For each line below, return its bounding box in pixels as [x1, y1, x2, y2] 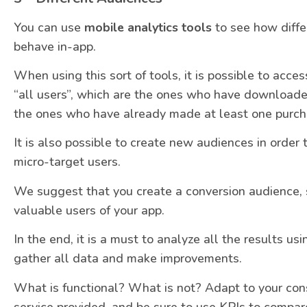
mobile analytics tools [84, 19, 212, 36]
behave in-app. [14, 38, 96, 55]
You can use [14, 19, 84, 36]
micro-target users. [14, 153, 121, 171]
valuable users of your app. [14, 201, 164, 219]
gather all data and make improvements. [14, 250, 242, 267]
